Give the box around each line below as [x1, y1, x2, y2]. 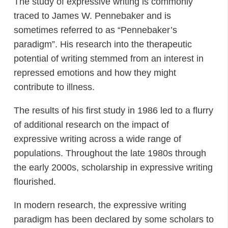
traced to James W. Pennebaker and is [14, 11, 171, 21]
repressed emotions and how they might [14, 68, 176, 78]
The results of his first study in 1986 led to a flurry [14, 105, 213, 116]
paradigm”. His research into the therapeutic [14, 39, 192, 49]
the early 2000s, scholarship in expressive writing [14, 162, 213, 173]
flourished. [14, 177, 56, 187]
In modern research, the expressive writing [14, 200, 186, 210]
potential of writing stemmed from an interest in [14, 53, 204, 64]
